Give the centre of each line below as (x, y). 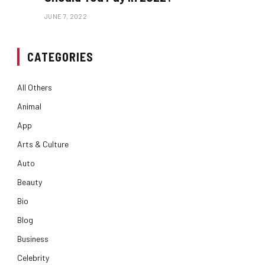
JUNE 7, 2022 (66, 16)
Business (33, 238)
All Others (35, 87)
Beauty (30, 182)
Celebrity (33, 257)
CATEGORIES (60, 56)
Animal (29, 106)
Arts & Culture (43, 144)
